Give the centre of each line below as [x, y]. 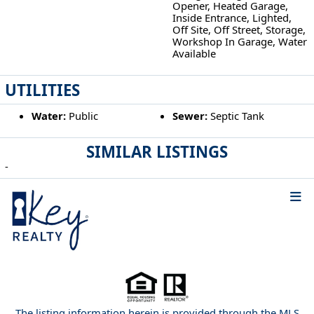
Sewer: [190, 115]
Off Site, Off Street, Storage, [239, 30]
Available [194, 54]
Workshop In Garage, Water [240, 42]
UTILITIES [43, 90]
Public [82, 115]
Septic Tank [236, 115]
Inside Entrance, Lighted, [232, 18]
